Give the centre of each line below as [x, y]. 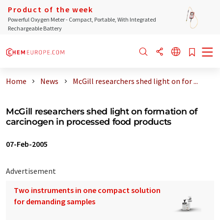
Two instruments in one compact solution [87, 190]
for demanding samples [55, 201]
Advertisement [31, 171]
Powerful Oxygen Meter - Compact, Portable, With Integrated [82, 19]
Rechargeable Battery [35, 28]
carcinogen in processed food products [89, 122]
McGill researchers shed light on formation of [102, 111]
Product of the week [51, 9]
